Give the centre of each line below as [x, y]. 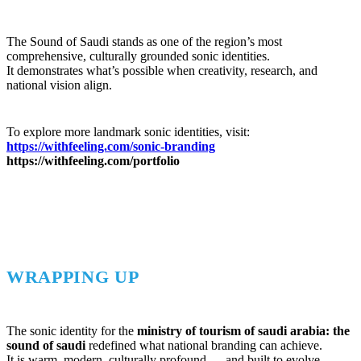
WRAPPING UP [73, 276]
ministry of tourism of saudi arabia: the [243, 330]
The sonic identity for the [72, 330]
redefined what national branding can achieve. [204, 345]
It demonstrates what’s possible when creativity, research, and [162, 70]
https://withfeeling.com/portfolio [93, 160]
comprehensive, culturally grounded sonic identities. [138, 56]
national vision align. [59, 85]
